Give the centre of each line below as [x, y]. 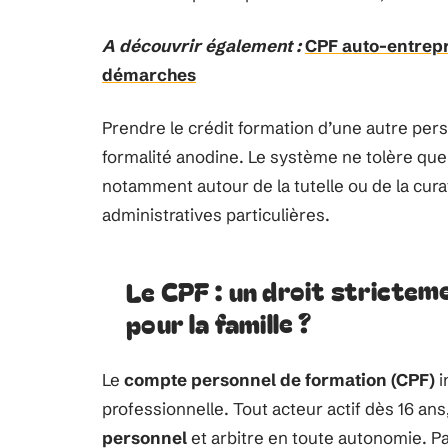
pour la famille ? [219, 322]
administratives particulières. [216, 214]
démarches [149, 74]
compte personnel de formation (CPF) [279, 379]
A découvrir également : [201, 45]
